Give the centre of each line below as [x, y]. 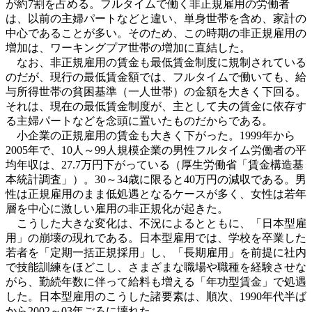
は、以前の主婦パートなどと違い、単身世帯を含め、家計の [156, 18]
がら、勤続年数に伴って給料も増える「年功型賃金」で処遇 [156, 281]
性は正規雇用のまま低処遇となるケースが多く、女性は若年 [156, 194]
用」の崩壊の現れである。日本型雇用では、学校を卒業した [156, 237]
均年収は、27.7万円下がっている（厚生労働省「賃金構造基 [155, 164]
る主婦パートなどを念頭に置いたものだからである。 [139, 120]
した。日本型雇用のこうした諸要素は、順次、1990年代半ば [156, 296]
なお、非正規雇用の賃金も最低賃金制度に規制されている [156, 62]
